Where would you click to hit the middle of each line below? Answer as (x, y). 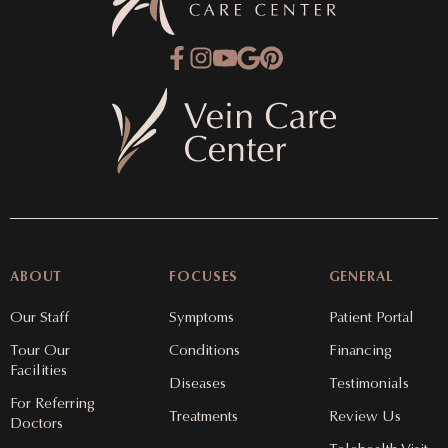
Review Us (364, 416)
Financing (360, 350)
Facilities (38, 370)
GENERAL (361, 277)
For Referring (52, 403)
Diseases (198, 383)
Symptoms (202, 317)
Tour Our (40, 350)
